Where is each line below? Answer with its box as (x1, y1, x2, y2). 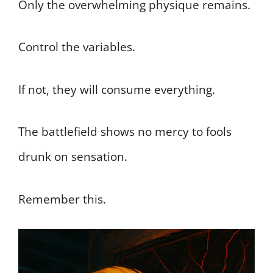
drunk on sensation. (18, 149, 127, 165)
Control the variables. (18, 39, 135, 55)
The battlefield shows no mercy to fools (18, 124, 232, 140)
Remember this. (18, 191, 106, 207)
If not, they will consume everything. (18, 81, 215, 97)
